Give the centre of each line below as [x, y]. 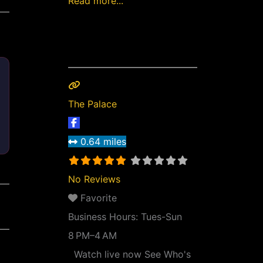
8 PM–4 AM [92, 235]
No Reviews [94, 179]
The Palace [92, 104]
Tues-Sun [161, 217]
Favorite [99, 198]
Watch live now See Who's [129, 254]
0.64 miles [103, 141]
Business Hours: [104, 217]
